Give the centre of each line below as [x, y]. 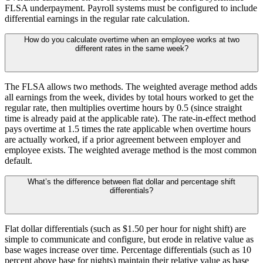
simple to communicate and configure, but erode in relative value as [129, 239]
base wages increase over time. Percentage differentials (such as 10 [128, 249]
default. [18, 160]
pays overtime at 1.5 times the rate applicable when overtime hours [128, 129]
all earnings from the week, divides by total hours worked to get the [129, 97]
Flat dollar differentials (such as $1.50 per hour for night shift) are [125, 228]
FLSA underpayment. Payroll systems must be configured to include [131, 8]
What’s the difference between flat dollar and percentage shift [131, 181]
